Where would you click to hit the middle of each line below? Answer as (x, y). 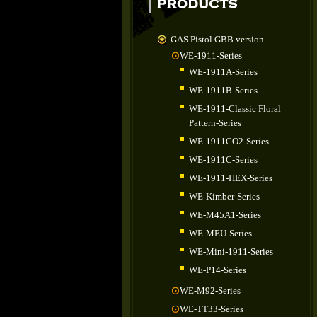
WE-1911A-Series (223, 72)
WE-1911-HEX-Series (231, 178)
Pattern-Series (215, 123)
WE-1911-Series (211, 56)
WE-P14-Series (218, 270)
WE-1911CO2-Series (229, 141)
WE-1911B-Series (223, 90)
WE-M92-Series (210, 290)
